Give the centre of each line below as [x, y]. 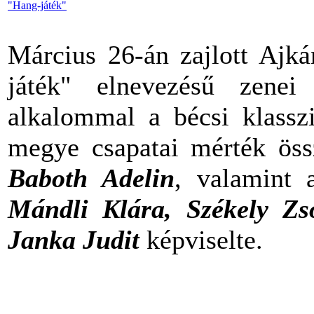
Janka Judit [74, 240]
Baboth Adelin [91, 178]
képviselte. [201, 240]
